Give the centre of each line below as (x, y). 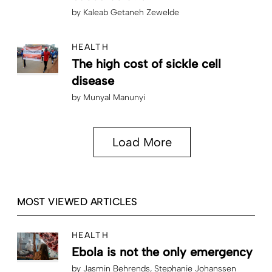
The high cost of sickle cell (146, 64)
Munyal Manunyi (114, 98)
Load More (142, 142)
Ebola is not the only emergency (162, 252)
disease (93, 81)
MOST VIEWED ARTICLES (77, 202)
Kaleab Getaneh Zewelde (131, 13)
